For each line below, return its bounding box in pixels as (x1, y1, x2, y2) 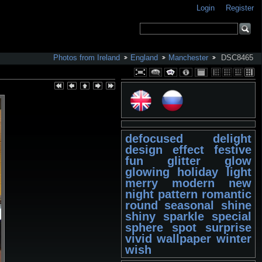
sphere (125, 221, 163, 234)
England (130, 53, 158, 62)
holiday (177, 166, 219, 178)
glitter (167, 154, 201, 167)
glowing (125, 166, 170, 178)
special (212, 210, 252, 223)
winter (216, 232, 252, 245)
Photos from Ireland (53, 53, 120, 62)
